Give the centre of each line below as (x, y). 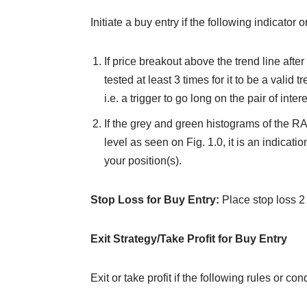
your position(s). (143, 161)
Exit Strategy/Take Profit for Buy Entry (189, 239)
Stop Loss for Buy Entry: (155, 200)
